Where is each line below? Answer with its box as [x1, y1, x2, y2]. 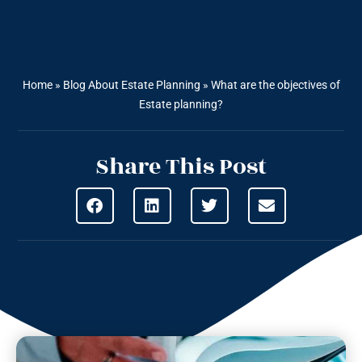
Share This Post [95, 149, 267, 185]
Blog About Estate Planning [62, 78, 200, 92]
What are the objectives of [210, 78, 340, 92]
